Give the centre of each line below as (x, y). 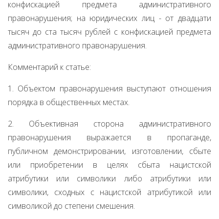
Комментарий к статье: (49, 67)
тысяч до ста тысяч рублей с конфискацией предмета (109, 32)
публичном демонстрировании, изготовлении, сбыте (109, 151)
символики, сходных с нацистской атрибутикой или (109, 192)
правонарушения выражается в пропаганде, (109, 137)
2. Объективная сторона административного (109, 124)
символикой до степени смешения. (71, 206)
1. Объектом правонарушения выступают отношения (109, 88)
